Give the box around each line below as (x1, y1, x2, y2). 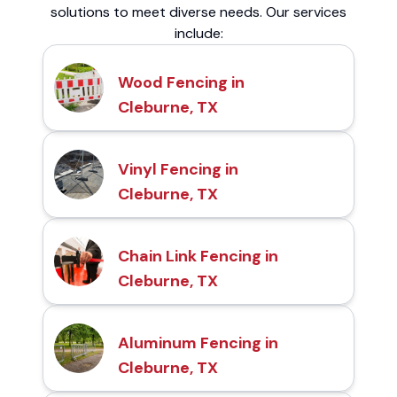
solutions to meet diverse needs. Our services (51, 2, 346, 21)
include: (174, 23, 223, 43)
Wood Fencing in (118, 71, 245, 93)
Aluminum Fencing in (118, 331, 278, 354)
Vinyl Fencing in (118, 158, 238, 180)
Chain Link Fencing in (118, 245, 278, 267)
